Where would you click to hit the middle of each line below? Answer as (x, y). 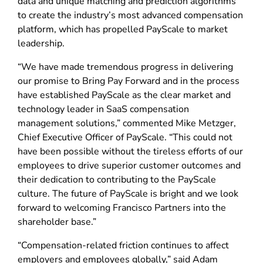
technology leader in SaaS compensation (103, 109)
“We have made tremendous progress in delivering (125, 67)
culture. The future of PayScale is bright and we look (128, 193)
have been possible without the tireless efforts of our (130, 151)
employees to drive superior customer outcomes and (129, 165)
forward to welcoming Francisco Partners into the (122, 208)
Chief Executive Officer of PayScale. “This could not (125, 137)
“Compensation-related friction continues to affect (123, 245)
